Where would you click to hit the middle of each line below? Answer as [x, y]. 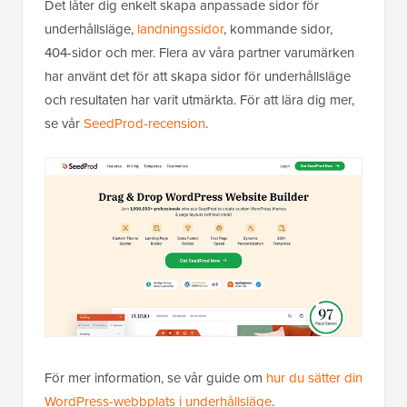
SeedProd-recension [144, 124]
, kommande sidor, [278, 29]
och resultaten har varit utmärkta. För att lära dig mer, [199, 100]
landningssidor [180, 29]
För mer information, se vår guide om [155, 378]
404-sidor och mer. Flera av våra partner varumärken [199, 53]
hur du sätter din [314, 378]
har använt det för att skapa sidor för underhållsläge [198, 76]
